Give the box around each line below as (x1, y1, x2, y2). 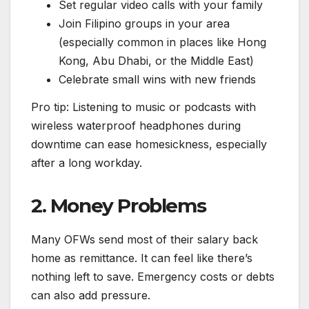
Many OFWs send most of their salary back (31, 232, 258, 247)
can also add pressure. (31, 288, 150, 303)
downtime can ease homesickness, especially (31, 137, 267, 152)
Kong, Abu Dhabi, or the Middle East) (59, 54, 254, 68)
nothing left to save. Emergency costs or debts (31, 270, 275, 284)
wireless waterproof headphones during (31, 119, 241, 133)
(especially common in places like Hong (59, 35, 266, 50)
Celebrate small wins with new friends (59, 72, 256, 87)
